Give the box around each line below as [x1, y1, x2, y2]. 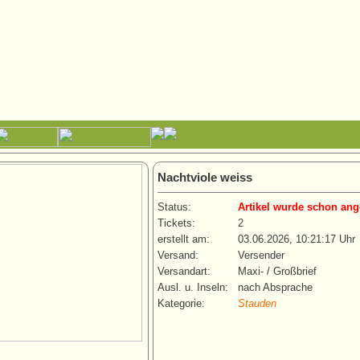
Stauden [238, 297, 276, 310]
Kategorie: [157, 297, 205, 310]
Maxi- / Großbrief [238, 265, 317, 278]
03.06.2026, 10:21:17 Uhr [238, 233, 355, 246]
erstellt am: [157, 233, 210, 246]
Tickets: [157, 217, 195, 230]
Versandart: [157, 265, 211, 278]
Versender [238, 249, 284, 262]
